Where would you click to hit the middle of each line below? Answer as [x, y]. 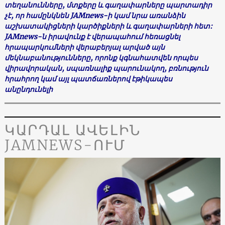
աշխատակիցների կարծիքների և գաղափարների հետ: [108, 26]
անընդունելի [28, 89]
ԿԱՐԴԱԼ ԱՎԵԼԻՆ [73, 130]
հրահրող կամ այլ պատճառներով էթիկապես [88, 79]
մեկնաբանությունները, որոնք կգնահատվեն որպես [101, 58]
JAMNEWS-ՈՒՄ [65, 145]
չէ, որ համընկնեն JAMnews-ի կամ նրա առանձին [95, 15]
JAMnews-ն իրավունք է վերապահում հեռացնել [92, 36]
